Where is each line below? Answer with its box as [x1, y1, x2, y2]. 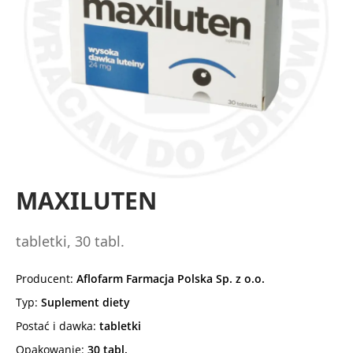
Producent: [16, 271, 76, 287]
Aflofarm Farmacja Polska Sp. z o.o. [76, 271, 265, 287]
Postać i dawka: [16, 318, 99, 334]
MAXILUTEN [16, 184, 157, 217]
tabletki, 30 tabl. [16, 232, 124, 251]
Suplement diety [41, 295, 130, 310]
